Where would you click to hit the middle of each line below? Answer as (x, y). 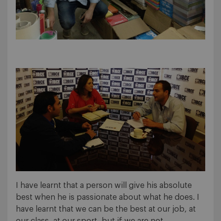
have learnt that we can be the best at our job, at (106, 209)
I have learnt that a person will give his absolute (104, 185)
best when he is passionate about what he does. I (108, 197)
